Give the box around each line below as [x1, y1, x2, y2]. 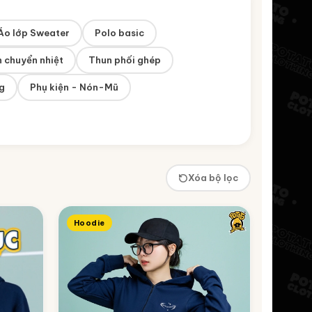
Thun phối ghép [88, 54, 161, 65]
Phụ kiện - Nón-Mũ [30, 81, 118, 93]
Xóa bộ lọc [188, 172, 238, 183]
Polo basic [95, 27, 144, 38]
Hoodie [74, 218, 105, 228]
